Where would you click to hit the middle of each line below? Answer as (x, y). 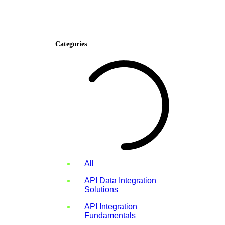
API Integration (111, 206)
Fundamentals (110, 215)
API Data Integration (120, 180)
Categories (71, 44)
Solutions (101, 189)
